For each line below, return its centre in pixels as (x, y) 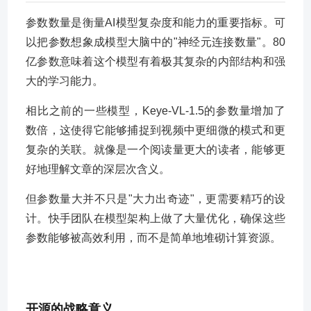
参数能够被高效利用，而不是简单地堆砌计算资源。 (153, 238)
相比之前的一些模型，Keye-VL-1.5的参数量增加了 (155, 111)
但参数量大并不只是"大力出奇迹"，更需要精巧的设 (155, 199)
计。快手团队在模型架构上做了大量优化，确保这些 (155, 218)
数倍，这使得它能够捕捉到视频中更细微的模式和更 (155, 130)
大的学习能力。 (65, 81)
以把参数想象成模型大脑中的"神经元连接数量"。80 (155, 42)
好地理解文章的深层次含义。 (98, 169)
